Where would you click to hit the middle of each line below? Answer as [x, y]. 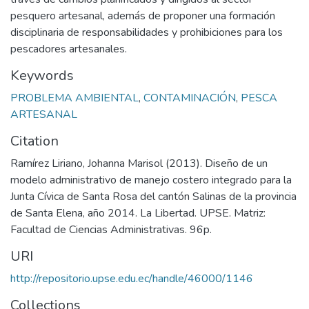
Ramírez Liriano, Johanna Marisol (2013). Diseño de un [139, 163]
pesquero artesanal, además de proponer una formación [143, 16]
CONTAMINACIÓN [190, 98]
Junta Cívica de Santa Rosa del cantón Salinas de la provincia [153, 197]
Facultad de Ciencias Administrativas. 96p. [111, 230]
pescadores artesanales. [69, 49]
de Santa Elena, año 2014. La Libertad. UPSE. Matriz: [138, 213]
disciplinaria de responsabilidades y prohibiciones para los [147, 32]
